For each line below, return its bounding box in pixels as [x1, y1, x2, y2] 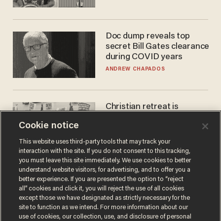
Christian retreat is [105, 103, 179, 112]
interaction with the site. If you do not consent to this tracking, [19, 148, 191, 154]
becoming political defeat [105, 113, 202, 122]
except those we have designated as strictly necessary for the [19, 195, 190, 201]
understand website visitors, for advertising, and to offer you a [19, 167, 191, 173]
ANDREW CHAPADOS [105, 67, 165, 73]
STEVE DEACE [105, 127, 147, 133]
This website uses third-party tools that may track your [19, 139, 171, 145]
